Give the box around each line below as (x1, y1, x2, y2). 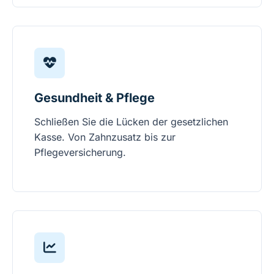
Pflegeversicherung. (34, 146, 126, 159)
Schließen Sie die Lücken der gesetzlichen (34, 116, 228, 128)
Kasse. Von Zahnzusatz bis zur (34, 131, 176, 144)
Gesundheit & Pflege (34, 91, 155, 106)
